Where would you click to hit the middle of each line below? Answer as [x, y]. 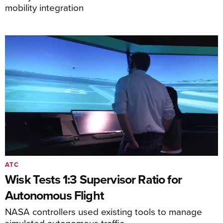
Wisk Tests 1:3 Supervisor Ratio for [93, 179]
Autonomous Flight [54, 195]
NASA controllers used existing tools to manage [104, 211]
